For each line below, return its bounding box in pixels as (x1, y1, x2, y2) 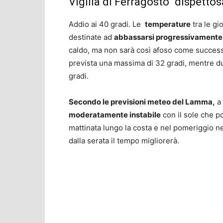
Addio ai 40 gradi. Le (69, 19, 145, 29)
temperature (145, 19, 191, 29)
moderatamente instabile (69, 110, 161, 119)
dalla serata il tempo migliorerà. (69, 136, 179, 145)
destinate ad (69, 32, 114, 42)
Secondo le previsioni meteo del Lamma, (69, 97, 215, 107)
